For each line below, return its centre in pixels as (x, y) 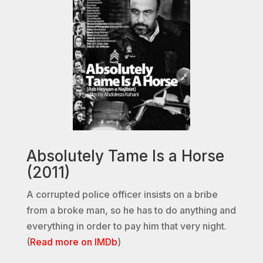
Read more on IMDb (73, 242)
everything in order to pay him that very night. (126, 226)
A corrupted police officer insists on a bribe (122, 195)
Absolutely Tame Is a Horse (125, 156)
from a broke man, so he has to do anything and (131, 210)
